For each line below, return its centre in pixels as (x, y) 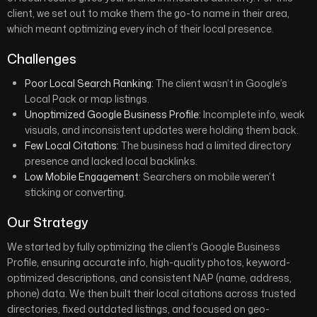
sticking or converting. (75, 192)
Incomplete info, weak (253, 114)
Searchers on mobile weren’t (208, 177)
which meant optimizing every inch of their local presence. (140, 29)
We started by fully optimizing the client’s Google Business (144, 247)
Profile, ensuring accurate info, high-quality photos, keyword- (149, 262)
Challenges (42, 59)
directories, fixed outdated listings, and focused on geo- (138, 309)
